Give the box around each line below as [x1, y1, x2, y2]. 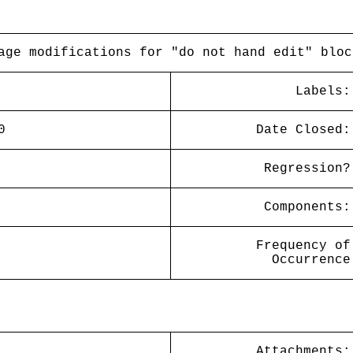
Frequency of [256, 239, 351, 253]
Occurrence [272, 253, 351, 267]
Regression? [264, 162, 351, 176]
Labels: [295, 84, 351, 98]
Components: [264, 200, 351, 214]
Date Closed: [256, 123, 351, 137]
